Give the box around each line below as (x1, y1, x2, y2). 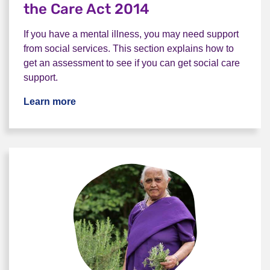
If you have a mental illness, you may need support (24, 29, 239, 39)
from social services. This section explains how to (24, 43, 234, 54)
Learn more (24, 96, 76, 107)
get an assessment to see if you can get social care (24, 58, 240, 68)
